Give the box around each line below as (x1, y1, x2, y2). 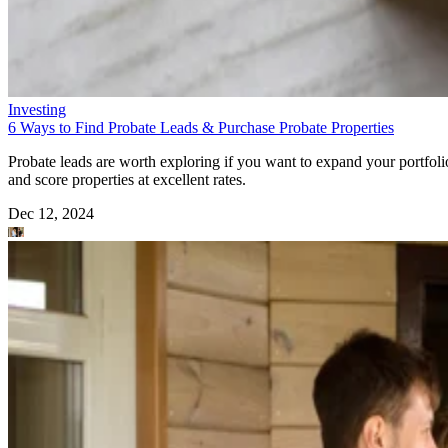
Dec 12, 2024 (8, 204, 94, 222)
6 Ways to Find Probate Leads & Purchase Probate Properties (8, 118, 394, 136)
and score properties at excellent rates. (8, 170, 246, 188)
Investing (8, 100, 66, 118)
